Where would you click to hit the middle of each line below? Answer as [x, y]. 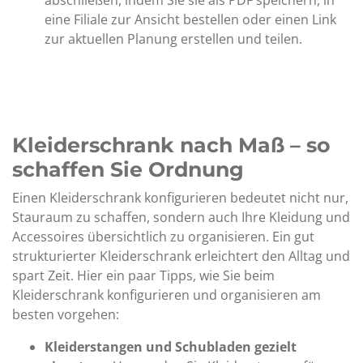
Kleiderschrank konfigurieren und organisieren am [167, 295]
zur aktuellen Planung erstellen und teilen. [173, 39]
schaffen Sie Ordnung [128, 169]
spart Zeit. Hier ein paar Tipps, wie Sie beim [143, 275]
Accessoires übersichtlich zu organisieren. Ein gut [163, 237]
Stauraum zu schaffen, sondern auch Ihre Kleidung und [181, 217]
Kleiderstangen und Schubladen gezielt [171, 347]
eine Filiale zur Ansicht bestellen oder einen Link [190, 19]
